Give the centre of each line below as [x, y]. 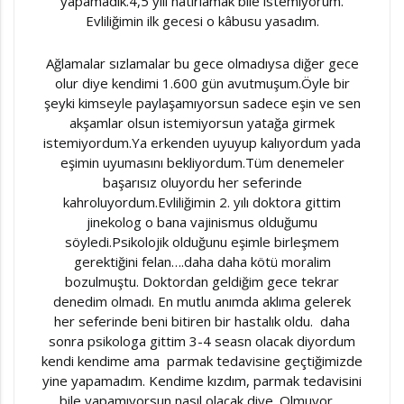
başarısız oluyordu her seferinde [202, 182]
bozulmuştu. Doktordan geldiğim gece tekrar [202, 281]
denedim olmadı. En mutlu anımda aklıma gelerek [202, 301]
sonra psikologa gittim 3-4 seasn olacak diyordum [202, 341]
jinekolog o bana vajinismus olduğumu [202, 222]
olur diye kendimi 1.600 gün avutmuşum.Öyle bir [202, 83]
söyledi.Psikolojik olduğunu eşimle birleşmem [202, 242]
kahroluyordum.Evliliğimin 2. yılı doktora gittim [202, 202]
